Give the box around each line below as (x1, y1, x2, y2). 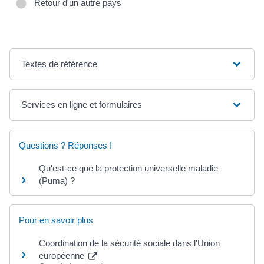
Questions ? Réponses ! (19, 140, 112, 151)
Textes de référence (21, 59, 98, 70)
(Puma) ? (39, 176, 75, 186)
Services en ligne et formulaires (21, 100, 143, 110)
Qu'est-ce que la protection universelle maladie (39, 163, 218, 174)
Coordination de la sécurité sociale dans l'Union (39, 238, 220, 249)
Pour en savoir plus (19, 215, 93, 226)
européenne (39, 250, 87, 261)
